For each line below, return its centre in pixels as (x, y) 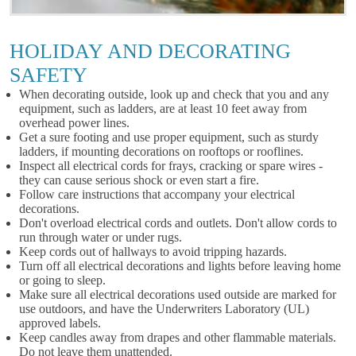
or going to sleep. (62, 280)
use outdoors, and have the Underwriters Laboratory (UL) (164, 309)
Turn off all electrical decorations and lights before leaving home (180, 266)
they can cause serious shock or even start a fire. (139, 180)
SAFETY (48, 75)
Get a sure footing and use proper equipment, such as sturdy (169, 137)
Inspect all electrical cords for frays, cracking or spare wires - (171, 166)
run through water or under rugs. (101, 237)
